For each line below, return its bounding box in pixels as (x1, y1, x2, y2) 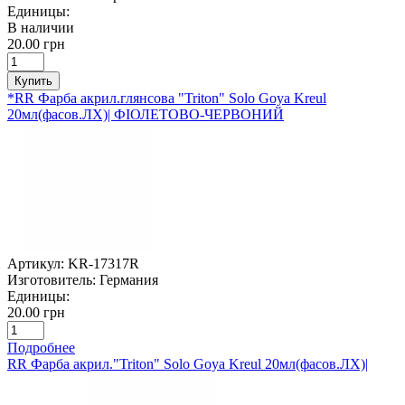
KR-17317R (68, 255, 139, 271)
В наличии (7, 19, 74, 35)
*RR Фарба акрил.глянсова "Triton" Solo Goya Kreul (7, 89, 326, 106)
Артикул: (7, 255, 64, 271)
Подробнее (7, 339, 75, 355)
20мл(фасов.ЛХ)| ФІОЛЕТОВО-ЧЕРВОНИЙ (7, 106, 284, 122)
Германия (99, 271, 158, 287)
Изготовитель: (7, 271, 96, 287)
